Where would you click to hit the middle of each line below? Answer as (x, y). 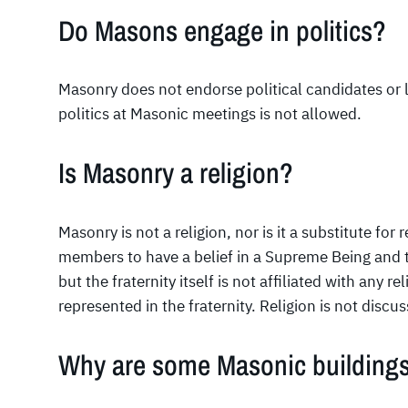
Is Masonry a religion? (176, 173)
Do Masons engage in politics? (222, 31)
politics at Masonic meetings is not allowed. (210, 114)
